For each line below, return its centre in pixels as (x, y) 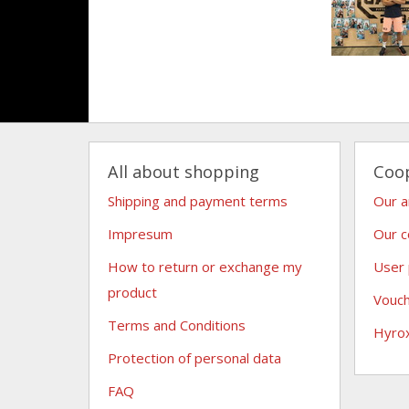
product (132, 292)
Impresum (140, 233)
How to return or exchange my (205, 266)
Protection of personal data (194, 357)
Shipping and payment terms (198, 200)
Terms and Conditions (177, 325)
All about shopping (184, 171)
